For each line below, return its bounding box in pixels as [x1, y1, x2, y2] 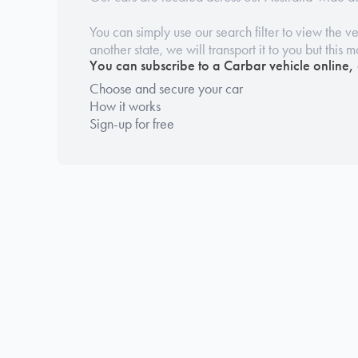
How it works [89, 97, 161, 115]
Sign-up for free [89, 115, 174, 133]
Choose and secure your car [89, 80, 243, 97]
